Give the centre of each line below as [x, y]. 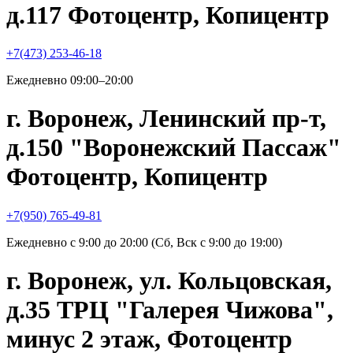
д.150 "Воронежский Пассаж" [174, 148]
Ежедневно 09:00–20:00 [70, 80]
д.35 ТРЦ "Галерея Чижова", [170, 310]
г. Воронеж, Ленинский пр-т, [166, 119]
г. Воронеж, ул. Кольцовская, [169, 281]
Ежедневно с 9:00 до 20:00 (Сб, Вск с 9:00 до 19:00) [144, 242]
